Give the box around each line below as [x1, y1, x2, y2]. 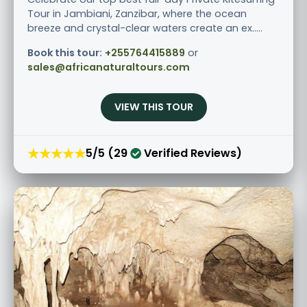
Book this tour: [27, 45, 102, 60]
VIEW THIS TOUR [114, 99, 193, 114]
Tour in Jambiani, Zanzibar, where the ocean [27, 6, 247, 21]
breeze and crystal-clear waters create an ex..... [27, 21, 262, 35]
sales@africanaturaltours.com [27, 60, 190, 74]
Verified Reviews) [141, 145, 242, 162]
